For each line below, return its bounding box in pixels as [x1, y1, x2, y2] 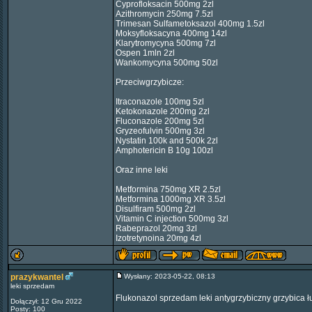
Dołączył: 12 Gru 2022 [10, 297, 82, 305]
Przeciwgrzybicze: [116, 77, 184, 87]
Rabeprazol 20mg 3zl [116, 224, 197, 233]
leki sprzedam [10, 282, 54, 290]
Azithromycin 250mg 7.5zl [116, 9, 213, 19]
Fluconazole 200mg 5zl [116, 116, 204, 126]
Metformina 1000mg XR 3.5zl [116, 194, 226, 204]
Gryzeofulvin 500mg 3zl [116, 126, 205, 136]
